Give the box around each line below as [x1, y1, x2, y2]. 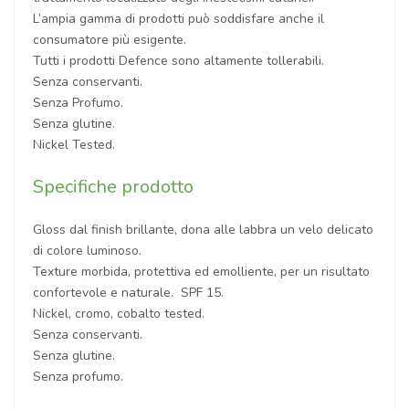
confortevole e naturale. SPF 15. [33, 283, 224, 301]
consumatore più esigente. [33, 30, 194, 48]
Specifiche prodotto [33, 173, 194, 199]
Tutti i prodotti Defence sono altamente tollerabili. [33, 51, 324, 69]
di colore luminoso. [33, 241, 142, 259]
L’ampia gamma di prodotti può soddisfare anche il [33, 9, 324, 27]
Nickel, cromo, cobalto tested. [33, 304, 204, 322]
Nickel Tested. [33, 135, 115, 153]
